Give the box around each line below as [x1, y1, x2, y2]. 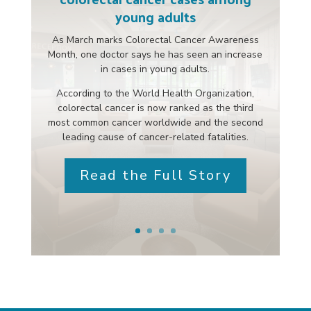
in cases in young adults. [101, 62, 210, 76]
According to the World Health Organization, [56, 86, 255, 100]
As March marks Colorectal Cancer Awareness [51, 33, 259, 47]
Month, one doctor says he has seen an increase [48, 47, 263, 61]
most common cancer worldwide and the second [47, 115, 263, 129]
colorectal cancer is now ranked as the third [57, 101, 253, 115]
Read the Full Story [79, 165, 231, 185]
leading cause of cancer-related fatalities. [62, 130, 249, 144]
